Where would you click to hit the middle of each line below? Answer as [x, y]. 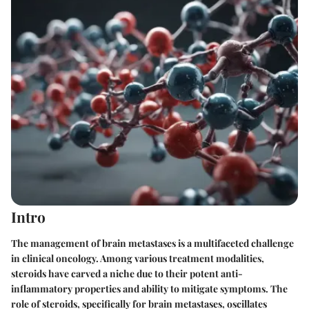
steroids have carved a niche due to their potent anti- [127, 273]
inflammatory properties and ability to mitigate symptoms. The [149, 288]
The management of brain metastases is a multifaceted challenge [152, 243]
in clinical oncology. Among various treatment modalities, [138, 258]
